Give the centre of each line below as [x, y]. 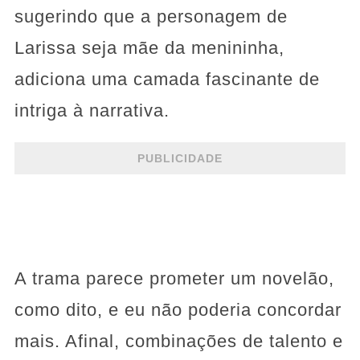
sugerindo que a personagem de [151, 17]
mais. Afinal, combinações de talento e [178, 342]
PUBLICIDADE [180, 158]
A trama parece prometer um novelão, [174, 279]
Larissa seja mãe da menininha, [149, 48]
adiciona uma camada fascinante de [167, 80]
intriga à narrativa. [92, 111]
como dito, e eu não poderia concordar [178, 310]
